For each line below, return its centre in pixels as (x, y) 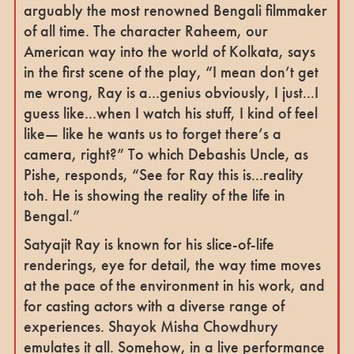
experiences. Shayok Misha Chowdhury (151, 326)
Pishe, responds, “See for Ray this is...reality (163, 174)
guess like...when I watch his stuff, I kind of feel (170, 113)
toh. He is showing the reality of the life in (154, 195)
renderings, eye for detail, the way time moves (172, 264)
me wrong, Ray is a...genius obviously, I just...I (171, 92)
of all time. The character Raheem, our (145, 30)
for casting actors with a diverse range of (154, 305)
